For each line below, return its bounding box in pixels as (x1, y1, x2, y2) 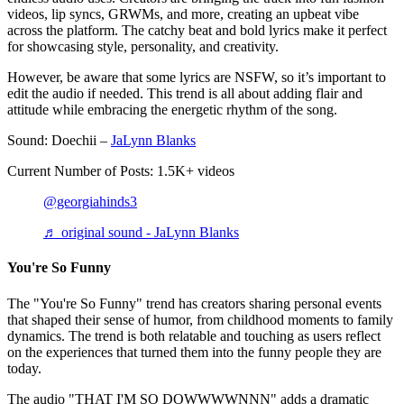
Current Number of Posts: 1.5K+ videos (7, 163, 234, 179)
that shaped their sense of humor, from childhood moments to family (7, 311, 393, 327)
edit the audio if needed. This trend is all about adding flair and (7, 86, 363, 102)
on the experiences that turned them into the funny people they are (7, 344, 381, 360)
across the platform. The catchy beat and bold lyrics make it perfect (7, 23, 387, 39)
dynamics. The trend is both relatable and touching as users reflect (7, 327, 381, 344)
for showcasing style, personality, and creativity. (7, 39, 279, 55)
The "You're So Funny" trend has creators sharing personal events (7, 295, 381, 311)
